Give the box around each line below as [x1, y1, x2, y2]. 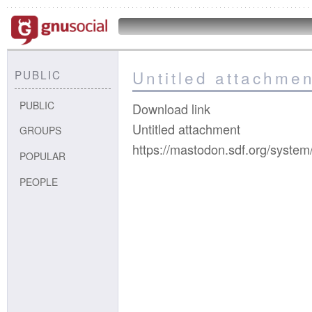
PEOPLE [19, 174, 58, 189]
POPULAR [19, 148, 66, 163]
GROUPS [19, 123, 62, 138]
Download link [132, 100, 210, 118]
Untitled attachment [132, 120, 240, 139]
